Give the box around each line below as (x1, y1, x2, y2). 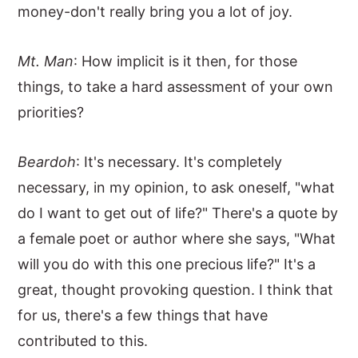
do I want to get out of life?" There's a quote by (18, 205, 339, 221)
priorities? (18, 104, 85, 121)
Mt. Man (18, 53, 74, 70)
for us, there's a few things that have (18, 307, 268, 324)
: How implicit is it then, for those (74, 53, 298, 70)
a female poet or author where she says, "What (18, 230, 336, 247)
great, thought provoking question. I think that (18, 281, 334, 298)
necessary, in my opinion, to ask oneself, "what (18, 179, 336, 196)
